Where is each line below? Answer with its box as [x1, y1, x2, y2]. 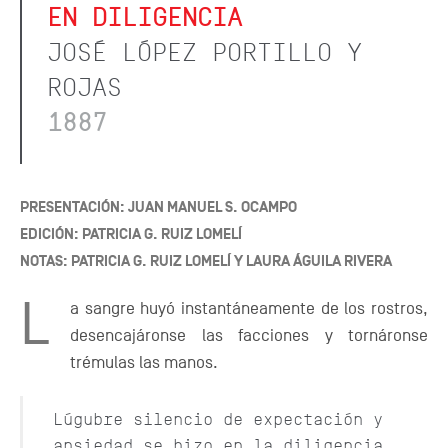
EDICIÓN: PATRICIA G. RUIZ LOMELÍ [20, 225, 242, 245]
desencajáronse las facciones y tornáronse [70, 326, 428, 346]
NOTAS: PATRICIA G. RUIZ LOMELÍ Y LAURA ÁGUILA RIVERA [20, 252, 392, 272]
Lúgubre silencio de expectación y [53, 410, 383, 429]
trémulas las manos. [70, 353, 218, 373]
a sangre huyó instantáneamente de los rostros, [70, 299, 428, 319]
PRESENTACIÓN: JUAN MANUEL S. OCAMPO [20, 198, 297, 218]
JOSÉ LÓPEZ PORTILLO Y [47, 39, 362, 67]
